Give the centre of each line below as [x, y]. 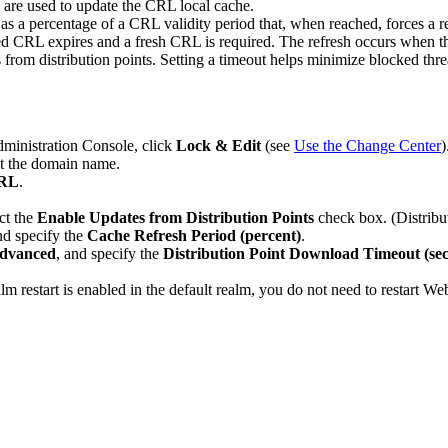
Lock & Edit [218, 145]
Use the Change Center [367, 145]
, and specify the [109, 253]
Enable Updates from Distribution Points [175, 217]
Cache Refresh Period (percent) [194, 235]
